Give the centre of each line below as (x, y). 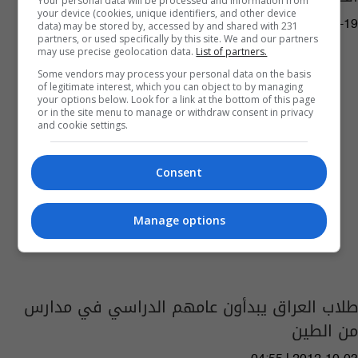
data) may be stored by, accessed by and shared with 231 (168, 26)
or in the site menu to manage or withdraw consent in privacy (176, 112)
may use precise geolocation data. (117, 51)
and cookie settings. (83, 125)
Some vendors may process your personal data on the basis (175, 74)
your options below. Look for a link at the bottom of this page (177, 99)
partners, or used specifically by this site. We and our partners (178, 38)
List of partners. (232, 51)
